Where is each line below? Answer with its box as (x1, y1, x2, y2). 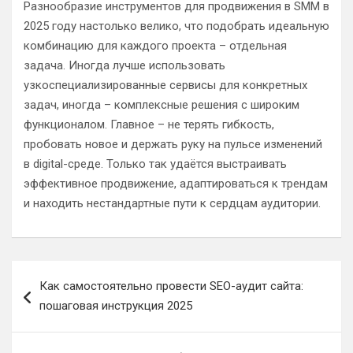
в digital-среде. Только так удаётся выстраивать (24, 156, 287, 171)
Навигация (11, 260, 114, 284)
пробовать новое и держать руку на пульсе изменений (24, 136, 322, 151)
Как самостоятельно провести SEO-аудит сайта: (39, 278, 303, 293)
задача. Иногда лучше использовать (24, 58, 225, 72)
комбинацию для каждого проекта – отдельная (24, 38, 287, 53)
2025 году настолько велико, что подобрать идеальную (24, 18, 329, 33)
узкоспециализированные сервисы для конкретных (24, 77, 307, 92)
